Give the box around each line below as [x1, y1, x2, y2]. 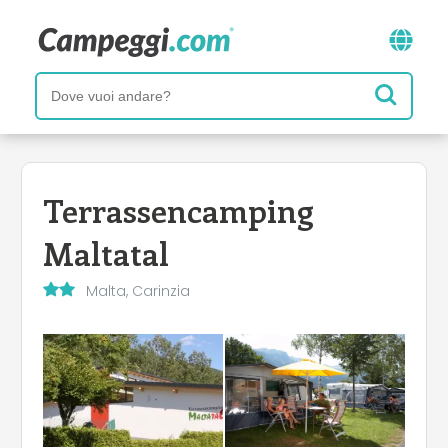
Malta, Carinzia [85, 280, 190, 301]
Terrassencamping [43, 187, 314, 231]
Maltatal [43, 230, 169, 274]
